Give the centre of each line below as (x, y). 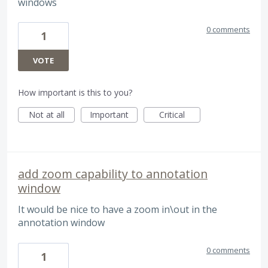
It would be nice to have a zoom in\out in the (118, 210)
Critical (172, 115)
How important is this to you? (75, 93)
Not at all (46, 115)
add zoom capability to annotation (113, 174)
